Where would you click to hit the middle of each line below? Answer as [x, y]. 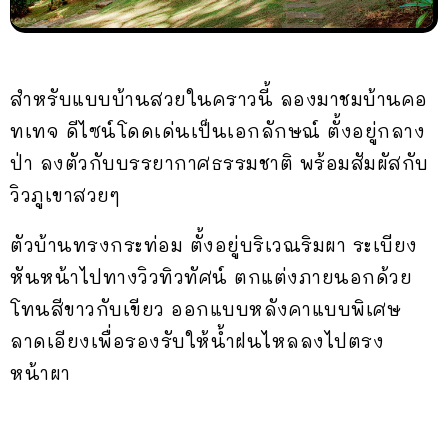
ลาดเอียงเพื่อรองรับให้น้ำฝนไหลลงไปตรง [197, 340]
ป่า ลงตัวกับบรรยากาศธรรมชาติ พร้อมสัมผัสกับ [219, 162]
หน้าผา [40, 372]
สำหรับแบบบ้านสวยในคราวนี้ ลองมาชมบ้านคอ [219, 98]
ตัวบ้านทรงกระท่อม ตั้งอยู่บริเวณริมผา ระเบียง [214, 244]
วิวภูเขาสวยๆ [65, 194]
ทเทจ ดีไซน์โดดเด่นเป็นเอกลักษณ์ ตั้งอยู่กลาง [217, 130]
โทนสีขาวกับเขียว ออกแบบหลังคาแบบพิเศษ [205, 308]
